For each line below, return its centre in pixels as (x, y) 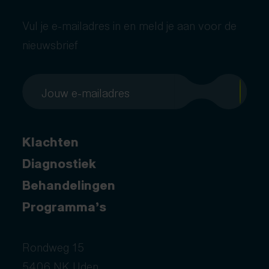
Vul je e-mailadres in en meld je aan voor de (130, 24)
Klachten (51, 141)
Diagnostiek (59, 162)
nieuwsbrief (50, 44)
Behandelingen (69, 184)
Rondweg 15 (53, 246)
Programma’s (65, 206)
